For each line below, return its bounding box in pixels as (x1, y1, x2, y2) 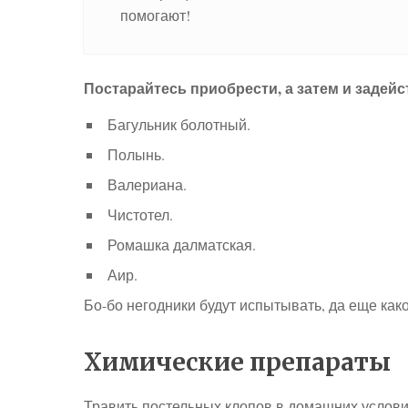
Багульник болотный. (107, 115, 250, 134)
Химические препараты (84, 347, 391, 377)
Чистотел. (107, 205, 173, 224)
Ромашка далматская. (107, 235, 256, 254)
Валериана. (107, 175, 187, 194)
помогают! (120, 5, 190, 25)
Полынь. (107, 145, 165, 164)
